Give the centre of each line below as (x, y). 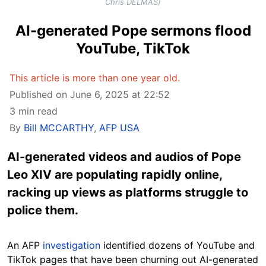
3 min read (34, 111)
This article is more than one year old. (95, 78)
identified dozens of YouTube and (178, 246)
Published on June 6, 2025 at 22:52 (90, 95)
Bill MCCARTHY (59, 128)
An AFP (25, 246)
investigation (72, 246)
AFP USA (119, 128)
